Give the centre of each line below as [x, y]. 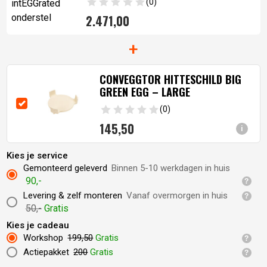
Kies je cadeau [38, 225]
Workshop [43, 237]
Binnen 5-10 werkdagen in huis [171, 168]
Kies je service [38, 155]
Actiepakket [46, 252]
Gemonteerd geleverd [65, 168]
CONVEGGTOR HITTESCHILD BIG [171, 80]
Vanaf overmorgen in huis [177, 195]
